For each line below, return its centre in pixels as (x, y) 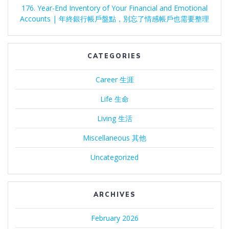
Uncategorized (114, 157)
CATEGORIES (114, 56)
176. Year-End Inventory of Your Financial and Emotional (114, 8)
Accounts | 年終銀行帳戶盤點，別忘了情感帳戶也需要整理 (114, 18)
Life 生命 (114, 99)
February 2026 (114, 218)
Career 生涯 (114, 79)
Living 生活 (114, 118)
